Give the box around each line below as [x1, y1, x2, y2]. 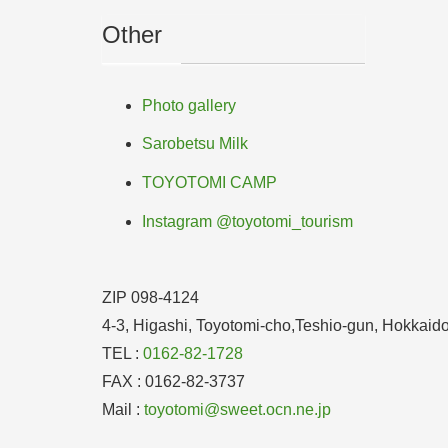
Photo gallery [142, 96, 236, 114]
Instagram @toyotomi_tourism [142, 213, 353, 231]
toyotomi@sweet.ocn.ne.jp [144, 401, 331, 419]
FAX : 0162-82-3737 [102, 373, 245, 391]
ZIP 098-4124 [102, 289, 199, 307]
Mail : [102, 401, 144, 419]
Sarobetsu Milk [142, 135, 248, 153]
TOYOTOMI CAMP [142, 174, 277, 192]
